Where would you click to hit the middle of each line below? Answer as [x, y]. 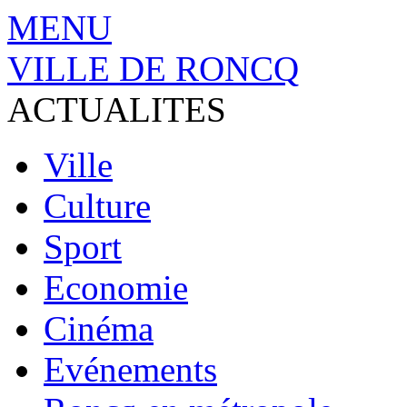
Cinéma [99, 328]
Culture [97, 206]
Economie [116, 288]
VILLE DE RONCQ [153, 69]
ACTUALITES [117, 109]
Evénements [130, 369]
